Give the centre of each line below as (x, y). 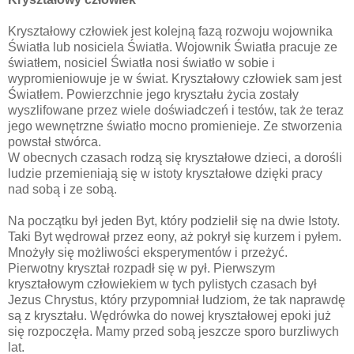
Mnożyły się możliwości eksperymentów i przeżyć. (148, 252)
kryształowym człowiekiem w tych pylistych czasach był (162, 284)
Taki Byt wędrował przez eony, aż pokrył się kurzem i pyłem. (175, 236)
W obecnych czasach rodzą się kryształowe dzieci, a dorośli (175, 157)
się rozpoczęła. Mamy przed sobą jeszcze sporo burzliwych (173, 331)
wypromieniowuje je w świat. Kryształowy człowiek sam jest (175, 78)
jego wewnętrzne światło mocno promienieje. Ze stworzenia (175, 126)
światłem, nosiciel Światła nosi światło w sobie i (141, 62)
